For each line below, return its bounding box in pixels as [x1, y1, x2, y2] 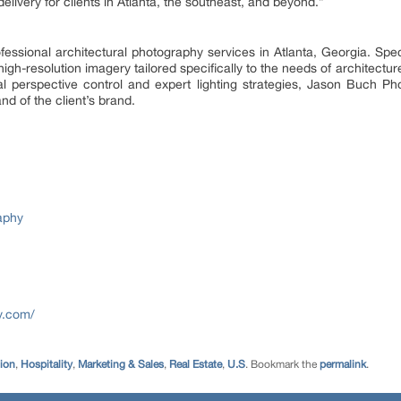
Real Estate [169, 358, 222, 371]
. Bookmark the [245, 358, 320, 371]
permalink [320, 358, 366, 371]
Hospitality [21, 358, 73, 371]
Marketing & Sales [78, 358, 164, 371]
